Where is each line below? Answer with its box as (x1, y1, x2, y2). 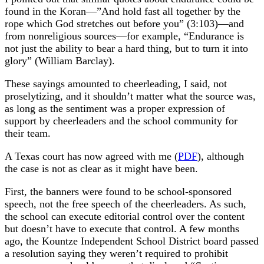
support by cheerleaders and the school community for (5, 114, 237, 127)
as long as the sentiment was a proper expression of (5, 102, 225, 114)
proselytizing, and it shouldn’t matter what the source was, (5, 90, 256, 102)
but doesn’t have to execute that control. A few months (5, 222, 239, 235)
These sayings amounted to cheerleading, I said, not (5, 77, 227, 90)
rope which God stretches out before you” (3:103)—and (5, 17, 244, 29)
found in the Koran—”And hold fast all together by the (5, 5, 240, 17)
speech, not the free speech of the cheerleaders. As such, (5, 197, 246, 210)
